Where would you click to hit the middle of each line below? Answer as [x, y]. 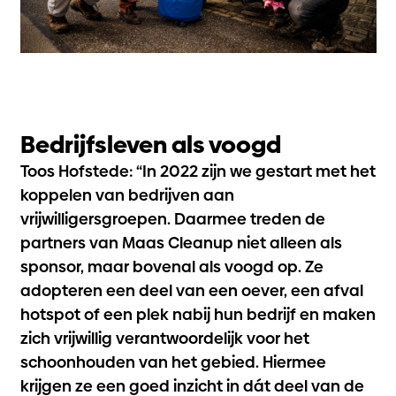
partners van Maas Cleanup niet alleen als [181, 242]
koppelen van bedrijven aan [127, 194]
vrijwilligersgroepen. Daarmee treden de [172, 218]
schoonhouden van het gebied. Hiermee [173, 362]
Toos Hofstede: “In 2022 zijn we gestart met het [198, 171]
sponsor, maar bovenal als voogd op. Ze [171, 266]
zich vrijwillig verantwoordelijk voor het [164, 338]
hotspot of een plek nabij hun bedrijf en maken [198, 314]
